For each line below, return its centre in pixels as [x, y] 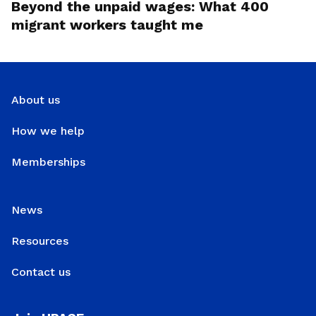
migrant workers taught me [107, 25]
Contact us [41, 272]
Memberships [48, 162]
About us [36, 100]
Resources [40, 241]
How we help [48, 131]
